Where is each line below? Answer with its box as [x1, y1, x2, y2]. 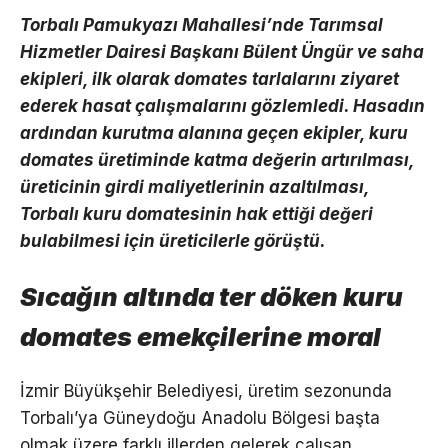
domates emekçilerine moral [20, 320, 381, 352]
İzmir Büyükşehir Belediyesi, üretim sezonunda [20, 380, 392, 401]
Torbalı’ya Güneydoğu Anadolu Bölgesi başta [20, 407, 380, 428]
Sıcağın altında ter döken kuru [20, 280, 403, 312]
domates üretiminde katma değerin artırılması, [20, 149, 414, 170]
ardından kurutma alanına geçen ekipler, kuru [20, 122, 408, 143]
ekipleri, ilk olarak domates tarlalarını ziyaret [20, 68, 399, 89]
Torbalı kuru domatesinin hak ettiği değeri [20, 203, 373, 224]
